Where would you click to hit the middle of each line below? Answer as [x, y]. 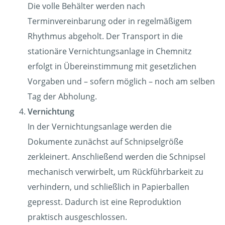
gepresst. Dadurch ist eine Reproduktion [104, 202]
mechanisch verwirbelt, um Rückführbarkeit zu [116, 172]
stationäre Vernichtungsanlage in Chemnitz [109, 51]
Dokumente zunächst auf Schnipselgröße [105, 142]
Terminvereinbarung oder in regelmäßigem [110, 21]
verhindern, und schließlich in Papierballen [108, 187]
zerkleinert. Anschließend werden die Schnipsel [117, 157]
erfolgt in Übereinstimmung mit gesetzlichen [112, 66]
